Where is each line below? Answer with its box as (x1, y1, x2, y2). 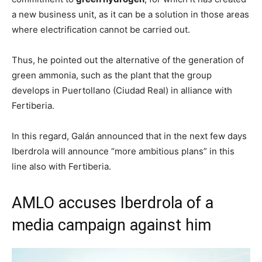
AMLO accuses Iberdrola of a (12, 193, 213, 212)
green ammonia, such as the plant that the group (12, 69, 212, 81)
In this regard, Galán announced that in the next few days (12, 130, 247, 142)
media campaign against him (12, 215, 211, 235)
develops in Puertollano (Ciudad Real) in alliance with (12, 84, 232, 96)
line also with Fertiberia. (12, 160, 111, 172)
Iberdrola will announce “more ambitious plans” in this (12, 145, 235, 157)
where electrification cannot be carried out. (12, 23, 190, 35)
